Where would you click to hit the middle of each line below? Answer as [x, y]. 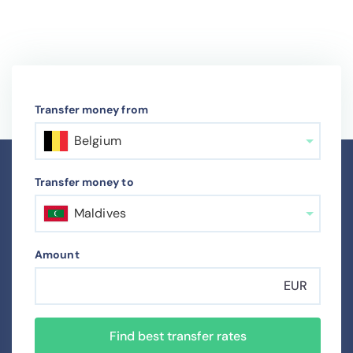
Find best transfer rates [178, 336]
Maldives [100, 214]
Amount [57, 255]
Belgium [98, 141]
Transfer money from [91, 110]
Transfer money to [84, 182]
